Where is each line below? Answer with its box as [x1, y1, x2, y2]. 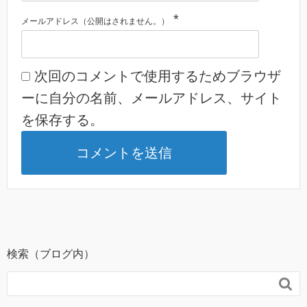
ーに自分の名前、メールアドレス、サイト [21, 90, 282, 106]
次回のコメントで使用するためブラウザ [34, 69, 281, 84]
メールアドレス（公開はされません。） [21, 16, 169, 26]
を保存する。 [21, 112, 103, 127]
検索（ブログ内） [7, 248, 95, 260]
